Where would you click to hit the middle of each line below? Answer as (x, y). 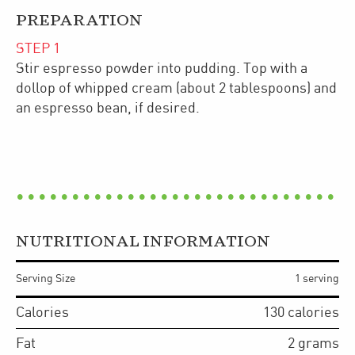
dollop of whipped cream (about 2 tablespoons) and (176, 88)
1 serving (317, 279)
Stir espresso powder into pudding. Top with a (162, 68)
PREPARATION (79, 21)
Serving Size (46, 279)
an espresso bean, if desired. (108, 108)
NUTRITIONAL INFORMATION (143, 242)
